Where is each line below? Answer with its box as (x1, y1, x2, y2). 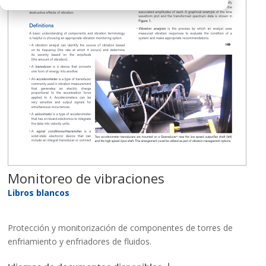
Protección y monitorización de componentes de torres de (8, 222, 233, 233)
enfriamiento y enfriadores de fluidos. (8, 236, 152, 247)
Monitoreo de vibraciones (8, 169, 165, 187)
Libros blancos (8, 187, 70, 198)
